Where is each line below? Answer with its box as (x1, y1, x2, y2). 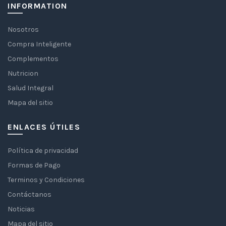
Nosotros (8, 25, 39, 34)
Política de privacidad (8, 146, 78, 155)
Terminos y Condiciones (8, 176, 85, 185)
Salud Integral (8, 84, 53, 93)
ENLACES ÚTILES (8, 122, 80, 132)
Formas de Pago (8, 161, 61, 170)
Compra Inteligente (8, 40, 71, 49)
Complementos (8, 54, 59, 64)
